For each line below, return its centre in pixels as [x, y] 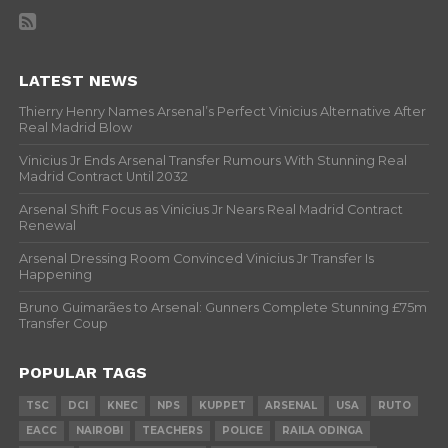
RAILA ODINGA [322, 430]
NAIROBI [99, 430]
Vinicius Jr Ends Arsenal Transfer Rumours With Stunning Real [212, 160]
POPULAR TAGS [82, 372]
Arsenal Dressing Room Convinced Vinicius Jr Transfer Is [196, 258]
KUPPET [222, 405]
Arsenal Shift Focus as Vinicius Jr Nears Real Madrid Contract [210, 209]
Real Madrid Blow [75, 127]
